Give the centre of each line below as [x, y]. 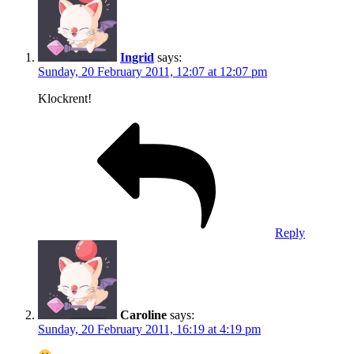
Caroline [143, 314]
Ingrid [137, 57]
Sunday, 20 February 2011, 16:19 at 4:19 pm [149, 329]
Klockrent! [65, 98]
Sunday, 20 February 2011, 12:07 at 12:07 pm [153, 71]
